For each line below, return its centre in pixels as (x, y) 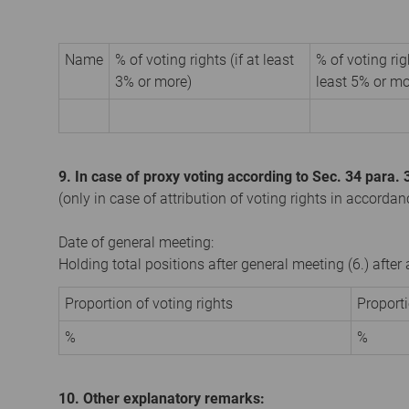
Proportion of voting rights (149, 303)
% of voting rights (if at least (204, 59)
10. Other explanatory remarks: (162, 398)
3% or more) (153, 81)
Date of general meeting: (136, 242)
